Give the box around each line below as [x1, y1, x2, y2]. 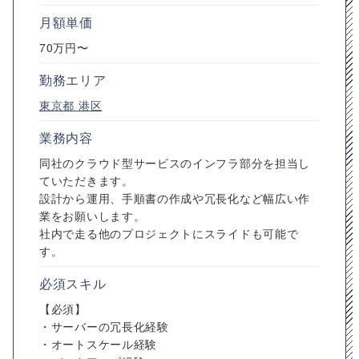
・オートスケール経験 [39, 336, 157, 352]
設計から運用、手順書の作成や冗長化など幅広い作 [39, 190, 311, 206]
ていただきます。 [39, 172, 134, 188]
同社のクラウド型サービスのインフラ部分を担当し [39, 155, 311, 171]
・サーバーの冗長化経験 [39, 318, 169, 334]
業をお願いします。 [39, 208, 146, 224]
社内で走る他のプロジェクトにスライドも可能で [39, 225, 299, 241]
